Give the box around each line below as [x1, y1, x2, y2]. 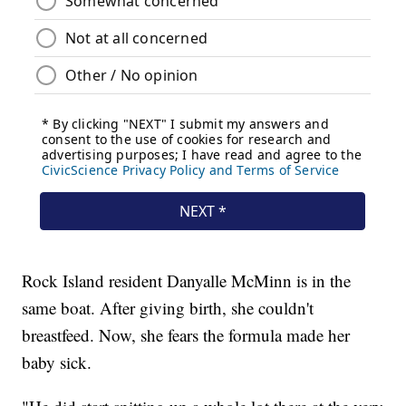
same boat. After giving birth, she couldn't [22, 295, 314, 319]
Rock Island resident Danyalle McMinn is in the [22, 268, 352, 292]
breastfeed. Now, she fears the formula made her [22, 323, 351, 346]
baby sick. [22, 350, 92, 373]
